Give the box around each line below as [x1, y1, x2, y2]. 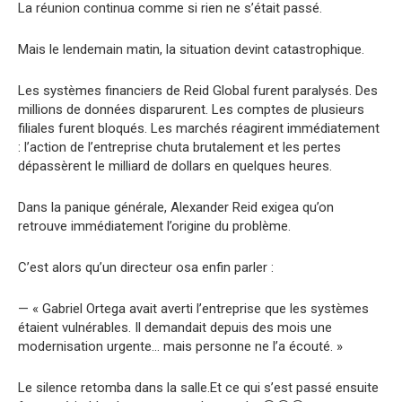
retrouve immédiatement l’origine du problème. [18, 217, 291, 234]
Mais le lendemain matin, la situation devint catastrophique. [18, 40, 364, 57]
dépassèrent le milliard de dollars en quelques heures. [18, 157, 332, 174]
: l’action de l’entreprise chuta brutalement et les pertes [18, 138, 341, 155]
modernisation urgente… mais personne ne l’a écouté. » [18, 337, 343, 354]
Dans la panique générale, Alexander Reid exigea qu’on [18, 198, 334, 215]
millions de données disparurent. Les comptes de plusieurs [18, 100, 364, 118]
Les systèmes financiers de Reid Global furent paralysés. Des [18, 82, 378, 99]
